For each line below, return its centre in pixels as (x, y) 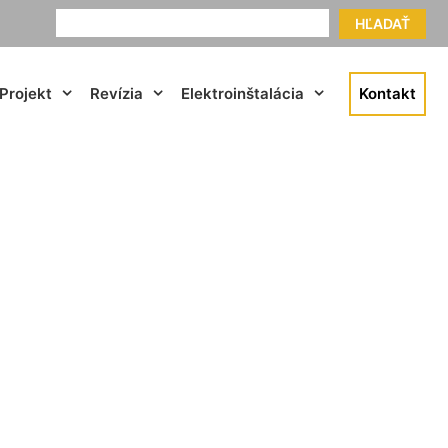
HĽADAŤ (382, 23)
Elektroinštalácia (242, 93)
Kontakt (387, 93)
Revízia (116, 93)
